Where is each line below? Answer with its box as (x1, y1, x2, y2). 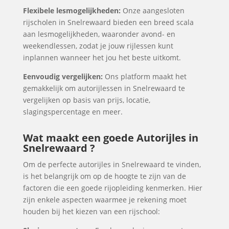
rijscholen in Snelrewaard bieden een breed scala (22, 17, 194, 27)
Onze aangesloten (120, 6, 185, 15)
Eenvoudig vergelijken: (22, 72, 103, 81)
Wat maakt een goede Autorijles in (22, 131, 198, 145)
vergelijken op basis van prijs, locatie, (22, 95, 150, 105)
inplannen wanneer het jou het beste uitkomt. (22, 53, 181, 62)
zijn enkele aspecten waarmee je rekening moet (22, 195, 187, 204)
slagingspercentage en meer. (22, 107, 123, 117)
